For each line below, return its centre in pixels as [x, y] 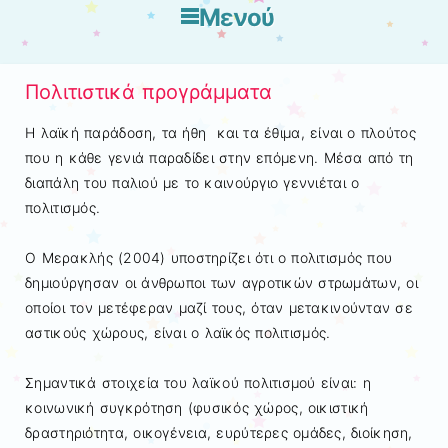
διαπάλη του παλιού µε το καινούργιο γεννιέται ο [192, 182]
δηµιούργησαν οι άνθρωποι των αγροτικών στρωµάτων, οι [221, 282]
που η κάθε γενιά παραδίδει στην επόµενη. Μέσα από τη [219, 157]
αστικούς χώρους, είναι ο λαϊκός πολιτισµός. [178, 332]
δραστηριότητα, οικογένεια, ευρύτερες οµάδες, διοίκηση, [219, 432]
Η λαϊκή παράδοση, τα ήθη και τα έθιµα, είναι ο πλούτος [220, 132]
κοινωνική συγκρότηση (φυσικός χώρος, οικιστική [197, 407]
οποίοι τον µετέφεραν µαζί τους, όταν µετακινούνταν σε [219, 307]
